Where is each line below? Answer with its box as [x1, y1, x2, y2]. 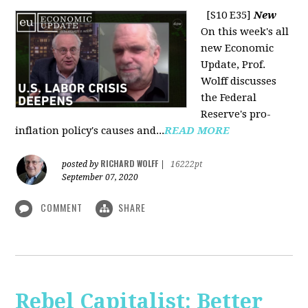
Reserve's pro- [201, 108, 272, 120]
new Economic [201, 42, 274, 54]
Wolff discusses [201, 75, 277, 87]
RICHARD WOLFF [100, 157, 159, 169]
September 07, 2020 [62, 173, 139, 182]
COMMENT [38, 200, 86, 214]
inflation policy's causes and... [15, 124, 165, 137]
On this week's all [201, 25, 289, 38]
